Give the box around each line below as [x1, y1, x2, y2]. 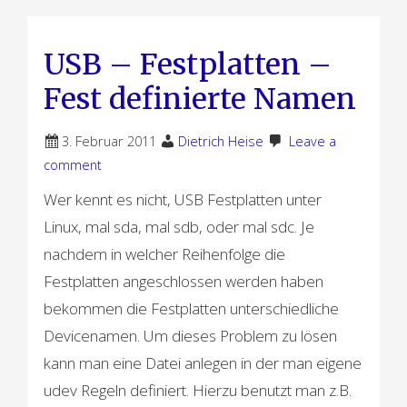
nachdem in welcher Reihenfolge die [44, 243, 286, 264]
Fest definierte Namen [44, 80, 357, 117]
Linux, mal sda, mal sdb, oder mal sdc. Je [44, 215, 315, 237]
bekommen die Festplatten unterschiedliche [44, 297, 340, 319]
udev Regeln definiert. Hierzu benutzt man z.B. [44, 379, 352, 401]
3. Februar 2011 [62, 132, 157, 150]
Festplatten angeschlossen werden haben [44, 270, 324, 292]
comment [44, 155, 103, 174]
